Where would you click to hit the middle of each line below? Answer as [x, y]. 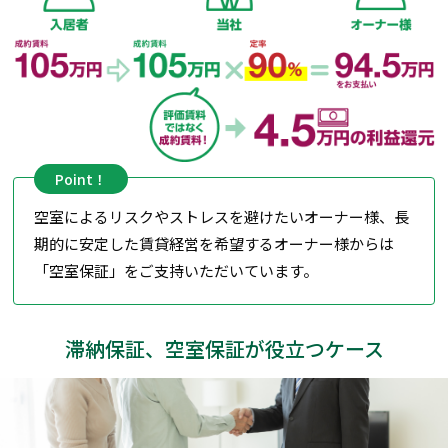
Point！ [81, 178]
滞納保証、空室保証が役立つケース [224, 348]
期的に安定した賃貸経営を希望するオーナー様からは [214, 243]
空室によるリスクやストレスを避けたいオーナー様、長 [222, 216]
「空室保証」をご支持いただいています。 [176, 270]
